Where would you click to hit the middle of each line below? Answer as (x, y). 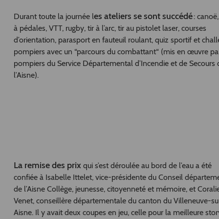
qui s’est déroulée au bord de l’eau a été (147, 165)
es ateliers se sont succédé (143, 16)
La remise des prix (48, 165)
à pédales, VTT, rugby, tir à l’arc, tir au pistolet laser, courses (110, 28)
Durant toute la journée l (54, 17)
